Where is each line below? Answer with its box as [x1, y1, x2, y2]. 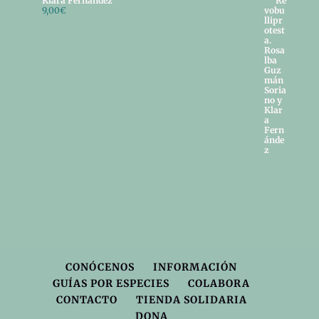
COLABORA [188, 277, 251, 291]
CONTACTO [56, 293, 117, 307]
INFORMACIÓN [153, 261, 238, 274]
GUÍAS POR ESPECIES [53, 277, 170, 291]
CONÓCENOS [66, 261, 135, 274]
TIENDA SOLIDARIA [135, 293, 247, 307]
